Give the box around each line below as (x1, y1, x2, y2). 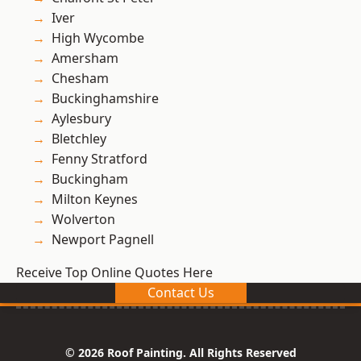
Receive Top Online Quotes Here (16, 263, 213, 282)
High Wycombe (52, 29, 144, 48)
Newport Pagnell (52, 230, 154, 249)
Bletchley (52, 130, 106, 148)
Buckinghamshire (52, 89, 159, 108)
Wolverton (52, 210, 115, 229)
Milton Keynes (52, 190, 138, 209)
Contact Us (147, 284, 214, 302)
